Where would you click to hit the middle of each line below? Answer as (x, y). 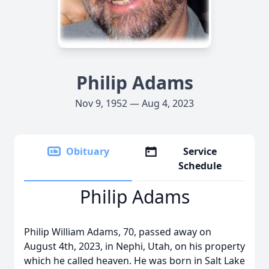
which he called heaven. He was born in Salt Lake (134, 261)
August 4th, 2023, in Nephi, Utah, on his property (134, 246)
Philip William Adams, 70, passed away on (118, 232)
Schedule (200, 166)
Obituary (88, 151)
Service (200, 151)
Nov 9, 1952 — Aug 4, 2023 (134, 103)
